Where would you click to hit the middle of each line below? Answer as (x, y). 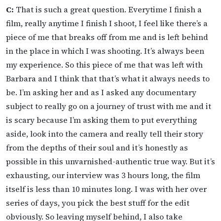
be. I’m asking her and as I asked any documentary (101, 92)
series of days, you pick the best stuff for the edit (98, 203)
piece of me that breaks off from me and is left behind (107, 37)
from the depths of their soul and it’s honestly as (97, 148)
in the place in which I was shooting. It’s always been (105, 51)
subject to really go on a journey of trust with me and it (109, 106)
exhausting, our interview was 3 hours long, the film (103, 175)
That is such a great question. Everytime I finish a (108, 10)
